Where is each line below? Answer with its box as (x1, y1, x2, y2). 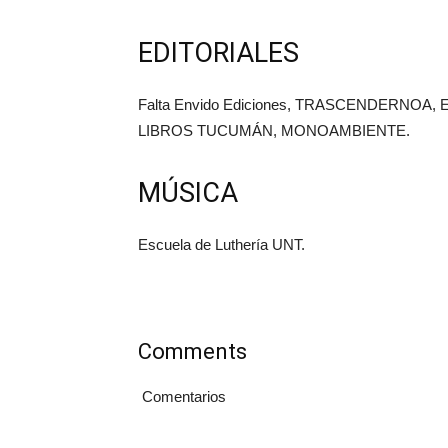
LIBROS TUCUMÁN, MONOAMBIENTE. (138, 122, 410, 140)
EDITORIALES (138, 37, 299, 70)
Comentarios (138, 388, 226, 406)
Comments (138, 339, 247, 365)
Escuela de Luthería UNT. (138, 236, 305, 254)
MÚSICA (138, 177, 238, 210)
